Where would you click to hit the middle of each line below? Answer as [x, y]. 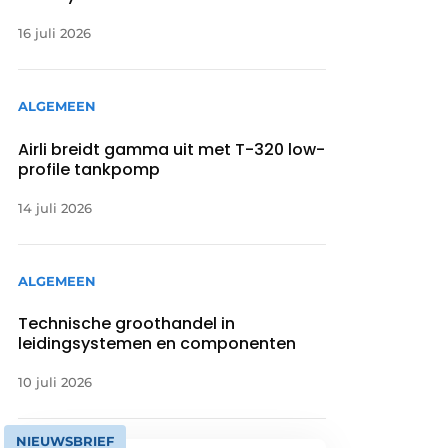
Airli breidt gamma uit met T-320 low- [172, 149]
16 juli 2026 [55, 33]
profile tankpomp [89, 169]
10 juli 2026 [55, 381]
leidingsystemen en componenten [157, 343]
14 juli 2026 [55, 207]
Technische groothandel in [127, 323]
